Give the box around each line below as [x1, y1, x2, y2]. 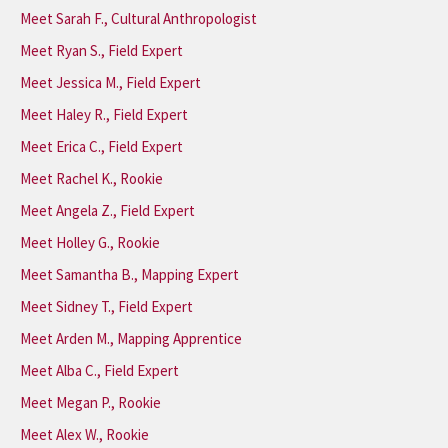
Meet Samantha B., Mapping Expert [20, 265, 239, 284]
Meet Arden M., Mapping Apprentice [20, 329, 242, 348]
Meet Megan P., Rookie [20, 393, 161, 412]
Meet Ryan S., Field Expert [20, 41, 183, 60]
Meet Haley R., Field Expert [20, 105, 188, 124]
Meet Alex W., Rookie [20, 425, 149, 444]
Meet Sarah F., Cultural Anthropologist [20, 9, 257, 28]
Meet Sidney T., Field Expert [20, 297, 193, 316]
